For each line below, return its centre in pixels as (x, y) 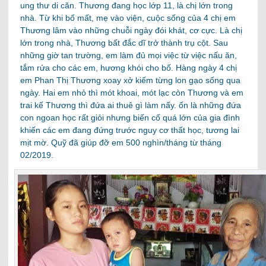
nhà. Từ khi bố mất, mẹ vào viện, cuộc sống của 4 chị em (128, 18)
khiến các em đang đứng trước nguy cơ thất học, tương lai (130, 130)
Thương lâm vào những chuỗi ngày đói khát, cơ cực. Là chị (132, 30)
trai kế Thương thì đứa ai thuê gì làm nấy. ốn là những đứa (131, 105)
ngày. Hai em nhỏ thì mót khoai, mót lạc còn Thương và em (132, 92)
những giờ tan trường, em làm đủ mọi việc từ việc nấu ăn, (129, 55)
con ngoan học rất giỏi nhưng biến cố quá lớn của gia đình (130, 117)
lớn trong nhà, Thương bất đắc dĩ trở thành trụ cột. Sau (124, 42)
